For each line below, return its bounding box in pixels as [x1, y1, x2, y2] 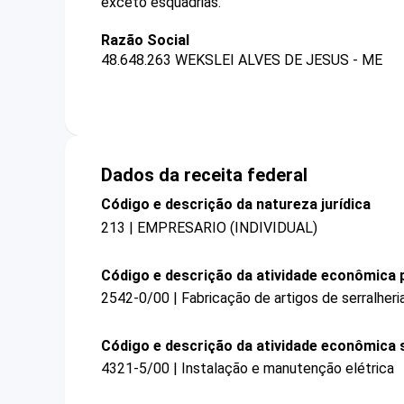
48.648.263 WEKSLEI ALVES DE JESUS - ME [101, 51, 382, 69]
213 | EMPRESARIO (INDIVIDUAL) [101, 218, 317, 236]
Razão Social [101, 32, 189, 49]
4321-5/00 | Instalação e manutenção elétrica [101, 360, 394, 378]
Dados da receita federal [101, 164, 308, 187]
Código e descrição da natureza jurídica [101, 196, 371, 214]
